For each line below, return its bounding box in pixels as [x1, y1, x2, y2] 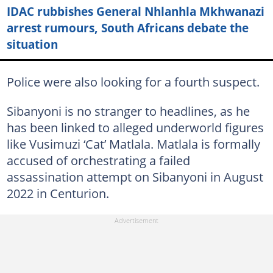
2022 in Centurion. [6, 184, 109, 202]
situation [6, 36, 58, 53]
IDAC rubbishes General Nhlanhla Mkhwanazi [6, 3, 264, 20]
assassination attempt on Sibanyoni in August [6, 168, 263, 185]
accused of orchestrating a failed [6, 151, 190, 169]
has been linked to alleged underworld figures [6, 118, 264, 136]
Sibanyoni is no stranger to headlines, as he [6, 102, 250, 119]
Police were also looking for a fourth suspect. [6, 73, 260, 90]
